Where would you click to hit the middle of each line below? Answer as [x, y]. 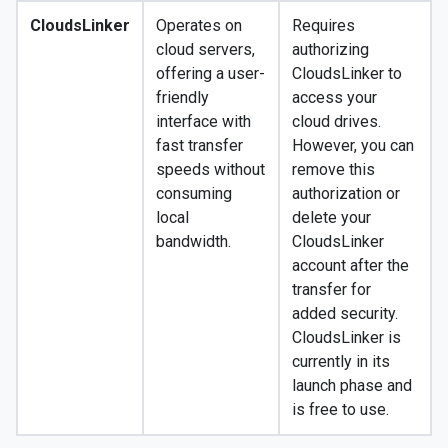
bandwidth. [193, 242]
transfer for [331, 290]
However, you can [353, 146]
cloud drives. [336, 122]
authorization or [346, 194]
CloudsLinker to [347, 74]
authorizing [330, 50]
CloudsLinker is [346, 338]
